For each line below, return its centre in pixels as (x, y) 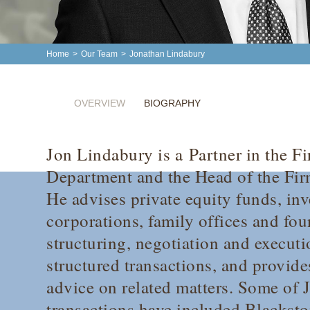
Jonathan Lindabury (167, 54)
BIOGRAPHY (172, 103)
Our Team (100, 54)
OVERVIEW (100, 103)
